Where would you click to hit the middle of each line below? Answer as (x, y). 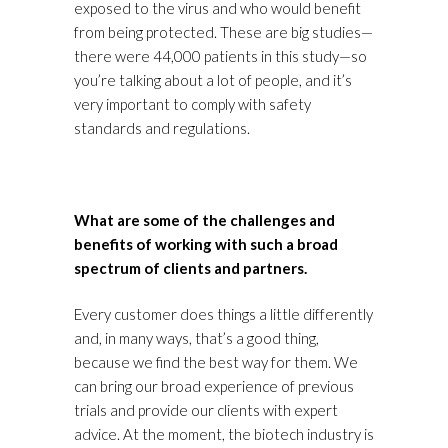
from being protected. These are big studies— (223, 32)
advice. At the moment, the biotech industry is (224, 434)
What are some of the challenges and (204, 220)
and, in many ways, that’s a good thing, (196, 338)
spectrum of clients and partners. (190, 268)
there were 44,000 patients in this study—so (220, 56)
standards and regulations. (162, 128)
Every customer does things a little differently (223, 314)
